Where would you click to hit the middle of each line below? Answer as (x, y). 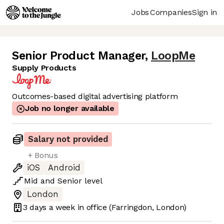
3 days (35, 207)
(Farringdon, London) (148, 207)
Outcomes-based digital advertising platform (95, 96)
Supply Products (44, 68)
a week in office (77, 207)
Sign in (204, 12)
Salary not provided (68, 139)
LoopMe (173, 56)
